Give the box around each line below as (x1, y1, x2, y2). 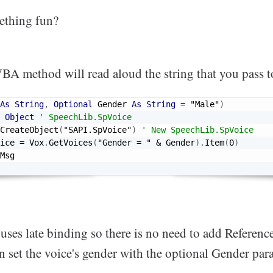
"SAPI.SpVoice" (63, 125, 132, 135)
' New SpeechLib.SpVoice (141, 125, 253, 135)
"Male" (190, 99, 219, 110)
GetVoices (49, 138, 93, 148)
